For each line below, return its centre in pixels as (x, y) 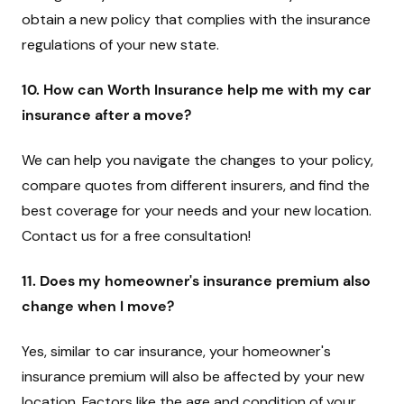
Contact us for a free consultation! (136, 236)
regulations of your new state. (120, 45)
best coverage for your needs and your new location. (197, 211)
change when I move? (98, 306)
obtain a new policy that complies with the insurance (196, 19)
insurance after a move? (106, 115)
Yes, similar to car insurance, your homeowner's (176, 351)
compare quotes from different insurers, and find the (196, 185)
